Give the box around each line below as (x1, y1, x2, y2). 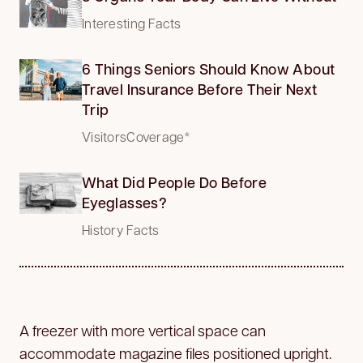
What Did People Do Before (82, 172, 267, 192)
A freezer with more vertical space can (19, 320, 266, 340)
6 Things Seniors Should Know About (82, 58, 335, 79)
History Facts (82, 220, 160, 238)
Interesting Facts (82, 14, 181, 32)
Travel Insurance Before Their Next (82, 79, 318, 99)
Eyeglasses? (82, 192, 167, 212)
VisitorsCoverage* (82, 127, 191, 145)
